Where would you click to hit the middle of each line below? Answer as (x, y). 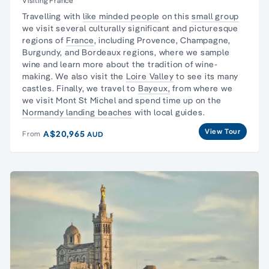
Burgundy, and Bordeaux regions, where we (111, 52)
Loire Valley (150, 76)
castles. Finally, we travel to (80, 88)
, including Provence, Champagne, (162, 40)
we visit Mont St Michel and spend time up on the (122, 100)
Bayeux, (154, 88)
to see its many (206, 76)
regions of (44, 40)
